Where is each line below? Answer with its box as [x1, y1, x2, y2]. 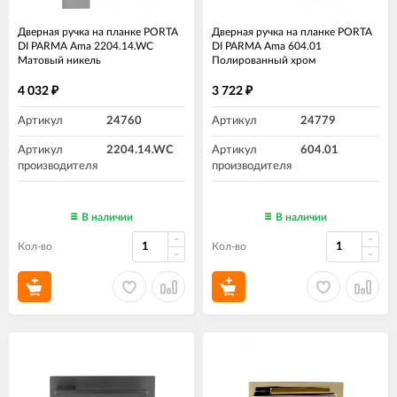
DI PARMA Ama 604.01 [212, 41, 322, 52]
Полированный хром [212, 55, 315, 66]
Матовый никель [18, 55, 101, 66]
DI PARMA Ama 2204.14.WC [18, 41, 153, 52]
